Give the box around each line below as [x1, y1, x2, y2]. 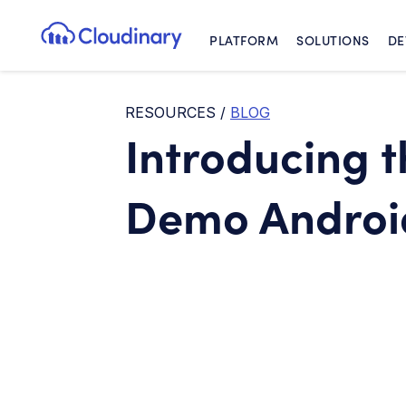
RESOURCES [125, 103, 216, 121]
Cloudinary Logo [110, 37, 229, 56]
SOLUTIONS [296, 31, 370, 49]
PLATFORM [209, 31, 278, 49]
